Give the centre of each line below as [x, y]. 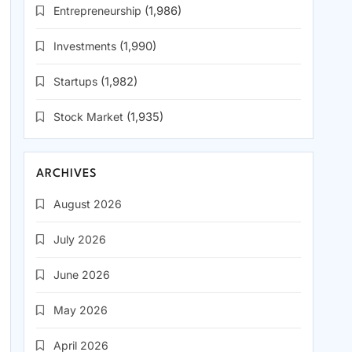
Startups [75, 82]
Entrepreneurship [97, 11]
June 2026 [82, 275]
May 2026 [81, 310]
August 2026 [88, 204]
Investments [85, 46]
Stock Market [88, 117]
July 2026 [80, 240]
